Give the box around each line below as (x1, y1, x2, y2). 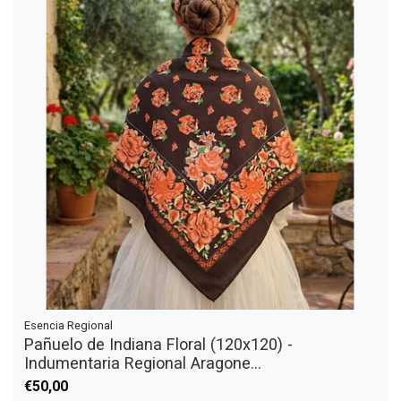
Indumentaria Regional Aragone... (24, 354, 261, 372)
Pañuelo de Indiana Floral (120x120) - (24, 335, 293, 354)
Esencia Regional (24, 319, 113, 332)
